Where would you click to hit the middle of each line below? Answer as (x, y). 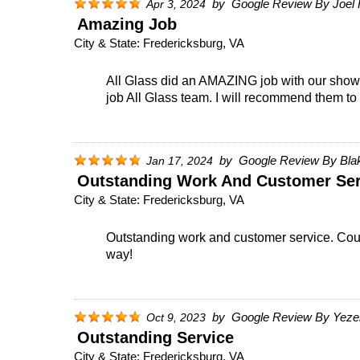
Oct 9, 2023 (176, 317)
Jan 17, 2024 (180, 161)
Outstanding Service (155, 337)
